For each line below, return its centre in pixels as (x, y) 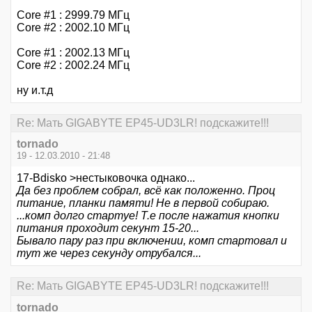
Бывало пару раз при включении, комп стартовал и (152, 241)
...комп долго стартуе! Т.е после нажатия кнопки (148, 216)
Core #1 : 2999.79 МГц (73, 15)
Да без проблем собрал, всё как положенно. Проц (146, 191)
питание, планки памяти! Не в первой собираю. (143, 203)
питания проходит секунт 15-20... (108, 228)
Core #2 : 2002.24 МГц (73, 65)
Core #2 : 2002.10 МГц (73, 27)
